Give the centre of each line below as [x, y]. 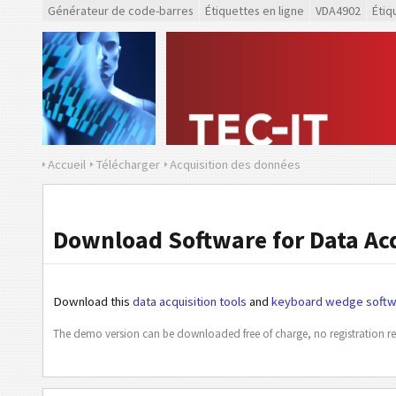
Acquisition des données [235, 164]
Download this [93, 301]
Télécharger [128, 164]
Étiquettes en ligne [255, 11]
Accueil [67, 164]
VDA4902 [338, 11]
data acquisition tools [190, 301]
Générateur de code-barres [121, 11]
